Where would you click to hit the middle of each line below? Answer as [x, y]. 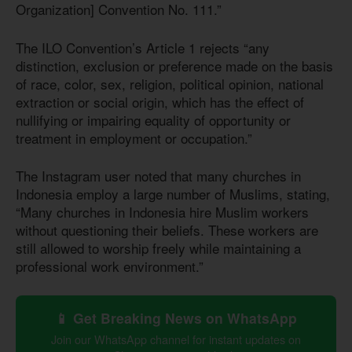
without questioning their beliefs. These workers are [167, 230]
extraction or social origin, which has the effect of [160, 101]
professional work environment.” [110, 266]
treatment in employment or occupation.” [134, 137]
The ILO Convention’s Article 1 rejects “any [143, 47]
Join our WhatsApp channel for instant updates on [176, 339]
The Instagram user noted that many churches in [158, 176]
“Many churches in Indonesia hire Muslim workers [162, 212]
